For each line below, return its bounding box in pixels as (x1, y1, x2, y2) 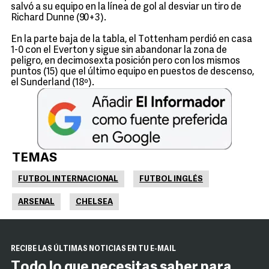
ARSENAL (18, 198, 55, 206)
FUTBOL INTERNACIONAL (18, 175, 118, 183)
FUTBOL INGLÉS (139, 175, 203, 183)
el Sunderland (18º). (11, 78, 94, 88)
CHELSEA (76, 198, 113, 206)
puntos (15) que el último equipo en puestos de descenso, (11, 67, 254, 77)
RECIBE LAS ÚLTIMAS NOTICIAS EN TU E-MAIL (11, 246, 176, 253)
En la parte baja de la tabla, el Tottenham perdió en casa (11, 35, 252, 44)
